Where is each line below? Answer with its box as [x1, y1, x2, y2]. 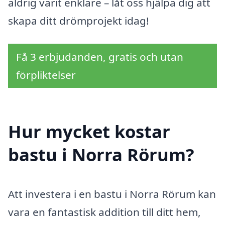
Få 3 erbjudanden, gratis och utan [16, 49, 183, 64]
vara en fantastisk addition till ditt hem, [8, 205, 201, 219]
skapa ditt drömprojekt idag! [8, 13, 149, 28]
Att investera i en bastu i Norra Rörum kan [8, 187, 216, 201]
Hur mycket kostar [8, 120, 170, 144]
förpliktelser [16, 67, 76, 82]
